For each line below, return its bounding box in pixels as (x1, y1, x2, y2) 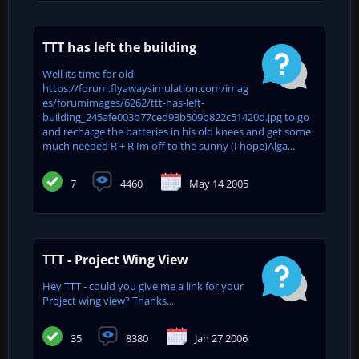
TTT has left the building (42, 38, 196, 56)
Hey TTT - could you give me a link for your (42, 278, 244, 293)
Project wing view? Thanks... (42, 292, 174, 308)
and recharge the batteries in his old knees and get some (42, 123, 311, 139)
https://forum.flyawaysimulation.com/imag (42, 80, 248, 95)
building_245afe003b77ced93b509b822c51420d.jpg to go (42, 109, 309, 124)
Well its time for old (42, 66, 134, 81)
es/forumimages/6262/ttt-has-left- (42, 95, 204, 110)
